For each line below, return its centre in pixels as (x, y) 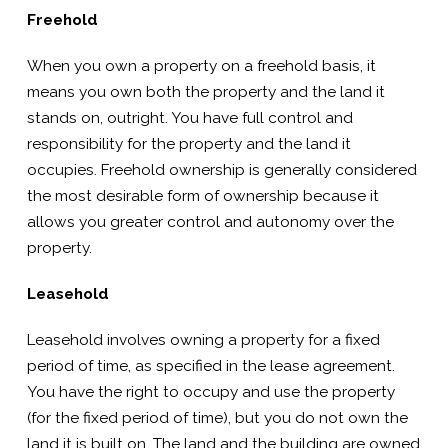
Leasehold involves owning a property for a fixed (203, 340)
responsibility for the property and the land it (188, 143)
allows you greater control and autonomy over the (210, 221)
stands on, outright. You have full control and (189, 117)
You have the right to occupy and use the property (210, 392)
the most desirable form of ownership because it (202, 195)
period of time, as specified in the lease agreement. (210, 366)
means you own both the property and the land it (205, 91)
